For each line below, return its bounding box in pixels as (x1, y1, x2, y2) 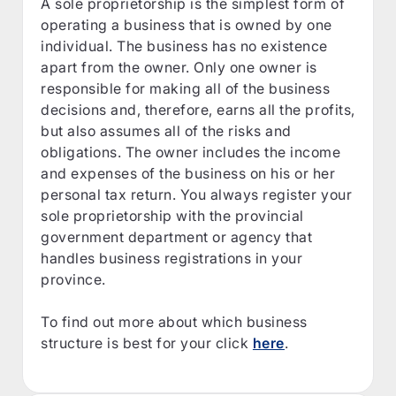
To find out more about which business (41, 312, 308, 331)
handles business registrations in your (41, 248, 303, 267)
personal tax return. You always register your (41, 185, 353, 203)
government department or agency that (41, 227, 313, 246)
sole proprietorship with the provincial (41, 206, 304, 225)
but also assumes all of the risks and (41, 121, 292, 140)
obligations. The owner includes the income (41, 142, 341, 161)
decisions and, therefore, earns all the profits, (41, 100, 355, 118)
